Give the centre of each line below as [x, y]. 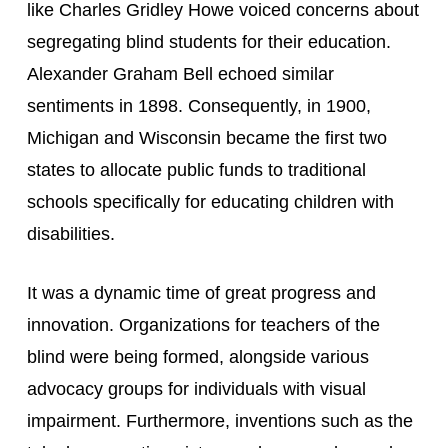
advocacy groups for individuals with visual [196, 389]
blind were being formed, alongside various [197, 357]
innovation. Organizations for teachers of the [203, 325]
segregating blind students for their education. [208, 42]
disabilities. [70, 234]
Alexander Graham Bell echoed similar [180, 74]
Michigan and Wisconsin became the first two [206, 138]
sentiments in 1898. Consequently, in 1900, [198, 106]
